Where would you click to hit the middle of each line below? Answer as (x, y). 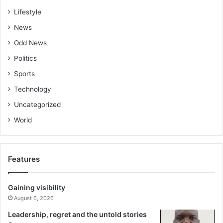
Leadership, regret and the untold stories (77, 215)
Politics (25, 58)
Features (24, 159)
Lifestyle (28, 12)
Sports (24, 74)
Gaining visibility (37, 188)
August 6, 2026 (34, 198)
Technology (33, 89)
